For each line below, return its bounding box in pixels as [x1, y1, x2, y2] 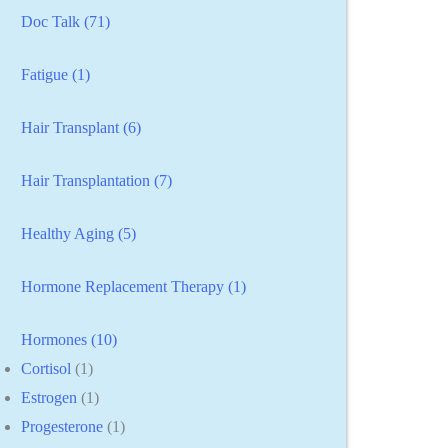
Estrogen [21, 388, 78, 406]
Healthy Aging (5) [21, 224, 137, 242]
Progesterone [21, 417, 104, 435]
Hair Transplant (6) [21, 118, 142, 136]
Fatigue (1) [21, 65, 91, 83]
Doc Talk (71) [21, 12, 111, 30]
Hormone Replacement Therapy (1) [21, 277, 247, 295]
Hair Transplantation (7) [21, 171, 173, 189]
